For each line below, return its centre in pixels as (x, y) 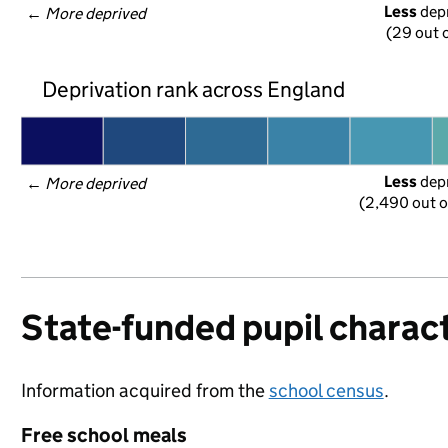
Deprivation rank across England (193, 89)
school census (326, 390)
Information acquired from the (144, 390)
